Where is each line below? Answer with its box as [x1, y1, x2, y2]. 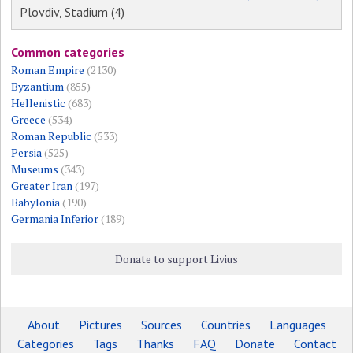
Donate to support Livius [114, 251, 238, 266]
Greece [11, 111, 46, 127]
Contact [293, 335, 336, 351]
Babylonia [11, 194, 61, 210]
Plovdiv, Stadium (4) [20, 3, 125, 20]
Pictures [78, 316, 122, 333]
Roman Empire [11, 61, 85, 77]
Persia [11, 144, 43, 160]
